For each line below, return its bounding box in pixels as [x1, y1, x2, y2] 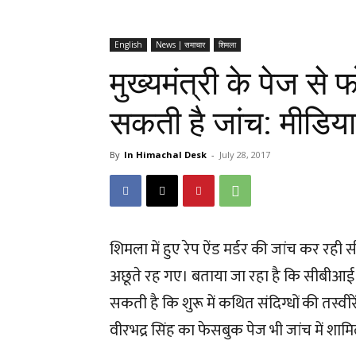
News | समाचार [156, 39, 205, 50]
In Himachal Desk [124, 149, 207, 161]
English [114, 39, 142, 50]
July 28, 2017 [219, 149, 270, 161]
